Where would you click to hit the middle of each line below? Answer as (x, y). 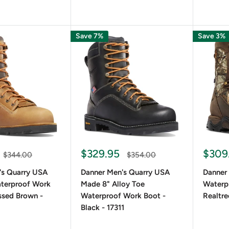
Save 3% (211, 36)
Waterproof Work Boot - (123, 196)
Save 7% (89, 36)
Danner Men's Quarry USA (125, 173)
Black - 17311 (102, 208)
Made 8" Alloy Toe (112, 184)
